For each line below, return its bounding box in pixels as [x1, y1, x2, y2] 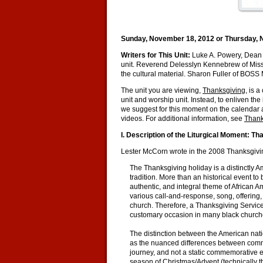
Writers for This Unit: [121, 51, 192, 59]
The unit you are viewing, [121, 86, 203, 95]
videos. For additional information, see [121, 114, 244, 123]
